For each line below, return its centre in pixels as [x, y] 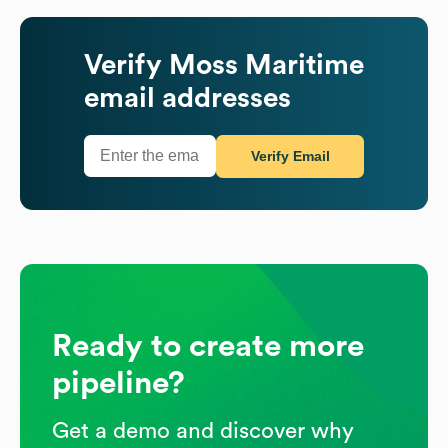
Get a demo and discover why [203, 430]
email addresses [187, 97]
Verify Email [290, 156]
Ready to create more [208, 345]
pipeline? [118, 382]
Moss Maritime [266, 64]
